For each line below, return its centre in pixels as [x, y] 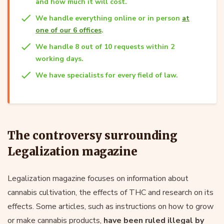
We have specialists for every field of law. [107, 75]
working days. [59, 58]
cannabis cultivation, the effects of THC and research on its [110, 192]
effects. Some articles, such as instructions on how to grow [110, 206]
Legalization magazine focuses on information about [98, 178]
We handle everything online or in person [109, 18]
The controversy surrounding [92, 135]
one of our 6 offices [68, 30]
